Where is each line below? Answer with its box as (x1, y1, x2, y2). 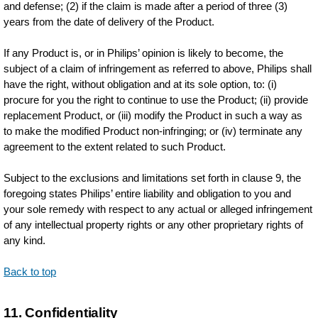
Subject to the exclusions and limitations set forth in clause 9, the (4, 172, 302, 184)
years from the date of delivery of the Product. (4, 16, 215, 28)
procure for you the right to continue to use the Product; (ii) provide (4, 94, 309, 106)
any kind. (4, 234, 46, 246)
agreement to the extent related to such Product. (4, 141, 226, 153)
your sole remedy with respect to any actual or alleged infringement (4, 203, 313, 215)
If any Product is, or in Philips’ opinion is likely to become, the (4, 47, 284, 59)
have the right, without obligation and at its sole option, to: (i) (4, 78, 278, 90)
